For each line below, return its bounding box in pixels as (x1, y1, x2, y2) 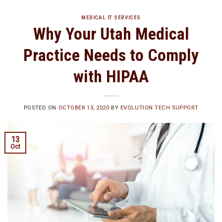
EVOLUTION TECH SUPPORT (120, 105, 199, 111)
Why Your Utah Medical (33, 24, 189, 44)
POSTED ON (23, 105, 58, 111)
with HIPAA (73, 66, 149, 86)
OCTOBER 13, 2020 (58, 105, 110, 111)
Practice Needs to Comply (23, 45, 199, 65)
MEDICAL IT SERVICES (81, 14, 141, 21)
